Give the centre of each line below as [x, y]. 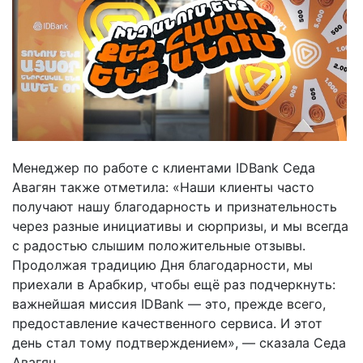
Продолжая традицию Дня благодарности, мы [162, 265]
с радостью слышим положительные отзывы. [159, 246]
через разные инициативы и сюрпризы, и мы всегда [180, 226]
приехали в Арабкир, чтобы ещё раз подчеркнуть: [174, 285]
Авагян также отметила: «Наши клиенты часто [163, 188]
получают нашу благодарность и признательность [175, 207]
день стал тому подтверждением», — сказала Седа [179, 343]
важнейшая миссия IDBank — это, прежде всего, [169, 304]
